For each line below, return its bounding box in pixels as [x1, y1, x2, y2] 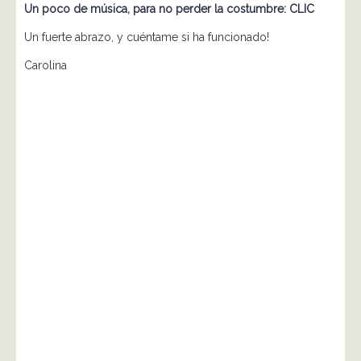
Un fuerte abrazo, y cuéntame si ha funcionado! [24, 31, 269, 44]
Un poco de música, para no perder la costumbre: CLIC [24, 2, 314, 16]
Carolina [24, 59, 67, 73]
